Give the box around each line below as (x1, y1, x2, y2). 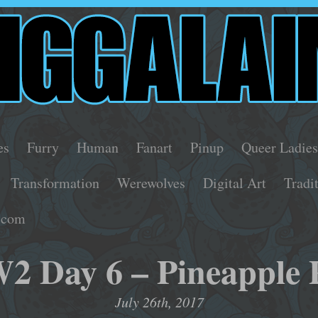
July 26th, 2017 (114, 292, 204, 311)
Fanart (136, 138, 173, 158)
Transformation (11, 173, 100, 193)
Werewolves (117, 173, 186, 193)
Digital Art (203, 173, 267, 193)
